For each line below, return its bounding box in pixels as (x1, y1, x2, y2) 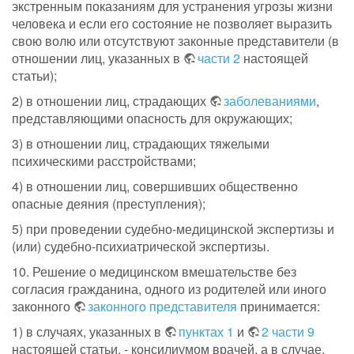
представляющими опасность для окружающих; (12, 109, 292, 128)
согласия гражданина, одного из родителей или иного (12, 280, 326, 299)
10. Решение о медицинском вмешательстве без (12, 262, 296, 281)
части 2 (198, 49, 240, 68)
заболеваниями (224, 92, 316, 111)
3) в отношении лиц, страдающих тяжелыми (12, 134, 269, 153)
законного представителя (88, 297, 237, 316)
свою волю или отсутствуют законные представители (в (12, 32, 339, 51)
